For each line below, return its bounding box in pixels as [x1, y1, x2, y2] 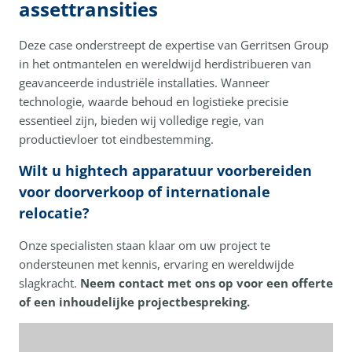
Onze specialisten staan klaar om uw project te [19, 236, 270, 253]
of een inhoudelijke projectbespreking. [19, 293, 250, 310]
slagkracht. [19, 274, 80, 291]
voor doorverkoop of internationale [19, 181, 270, 201]
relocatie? [19, 203, 90, 222]
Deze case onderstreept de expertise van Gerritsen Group [19, 36, 328, 53]
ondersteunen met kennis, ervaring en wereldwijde [19, 255, 294, 272]
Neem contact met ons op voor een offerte [80, 274, 333, 291]
